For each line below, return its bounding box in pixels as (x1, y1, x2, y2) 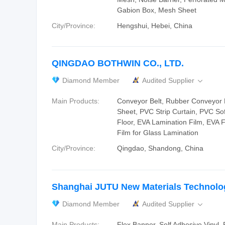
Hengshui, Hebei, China (117, 22, 192, 30)
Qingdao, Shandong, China (117, 144, 203, 152)
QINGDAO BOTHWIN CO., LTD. (52, 58, 184, 68)
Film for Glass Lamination (117, 129, 198, 137)
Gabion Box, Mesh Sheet (117, 6, 196, 14)
